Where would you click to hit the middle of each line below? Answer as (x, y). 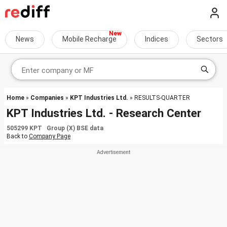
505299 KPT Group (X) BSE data (55, 128)
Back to (18, 136)
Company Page (50, 136)
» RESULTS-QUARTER (159, 98)
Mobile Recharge (89, 39)
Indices (157, 39)
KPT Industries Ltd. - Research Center (104, 113)
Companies (47, 98)
